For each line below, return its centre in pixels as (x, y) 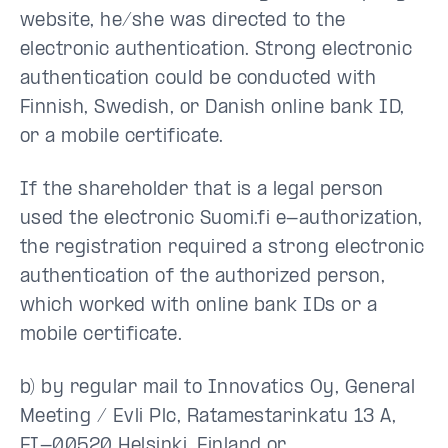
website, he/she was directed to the (183, 21)
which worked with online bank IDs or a (199, 306)
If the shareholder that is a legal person (202, 190)
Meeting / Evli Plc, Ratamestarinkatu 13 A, (208, 417)
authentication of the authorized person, (203, 277)
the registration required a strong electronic (222, 248)
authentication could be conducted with (198, 79)
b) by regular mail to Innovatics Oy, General (218, 388)
